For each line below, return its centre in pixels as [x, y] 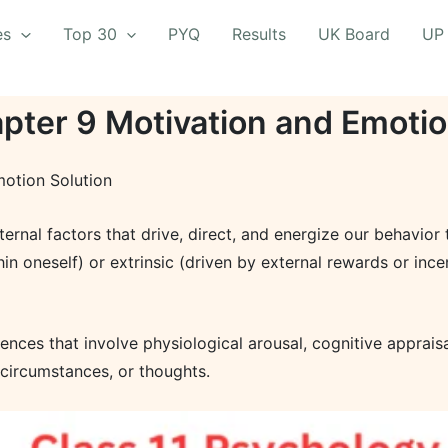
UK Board [354, 34]
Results [259, 34]
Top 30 [89, 34]
